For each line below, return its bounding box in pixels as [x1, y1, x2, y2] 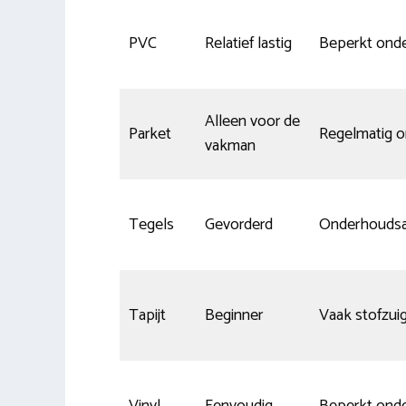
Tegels [129, 210, 174, 238]
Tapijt [129, 301, 166, 329]
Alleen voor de [205, 107, 300, 135]
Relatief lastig [205, 29, 292, 57]
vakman [205, 131, 256, 159]
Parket [129, 120, 171, 148]
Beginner [205, 301, 263, 329]
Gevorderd [205, 210, 273, 238]
